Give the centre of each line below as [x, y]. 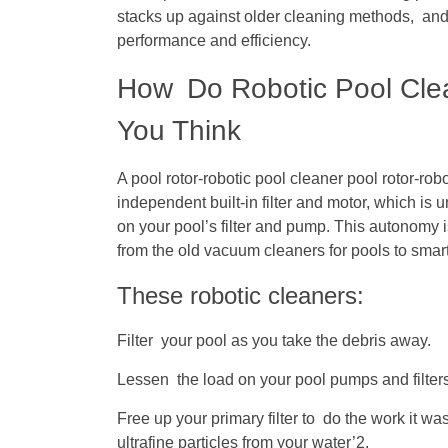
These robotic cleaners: [240, 296]
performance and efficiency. [214, 41]
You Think [179, 131]
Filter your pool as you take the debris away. [274, 341]
